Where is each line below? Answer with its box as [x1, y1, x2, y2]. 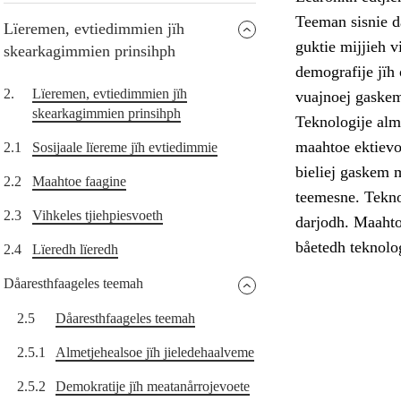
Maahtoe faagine [32, 174, 126, 190]
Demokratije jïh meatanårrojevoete [55, 379, 250, 395]
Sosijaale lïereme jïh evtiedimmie [32, 140, 218, 156]
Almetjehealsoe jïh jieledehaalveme [55, 345, 254, 361]
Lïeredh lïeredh [32, 242, 118, 258]
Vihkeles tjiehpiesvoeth [32, 208, 163, 224]
